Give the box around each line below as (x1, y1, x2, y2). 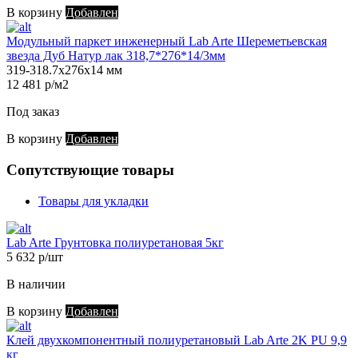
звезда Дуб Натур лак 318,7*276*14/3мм (6, 49, 225, 63)
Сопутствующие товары (6, 161, 174, 178)
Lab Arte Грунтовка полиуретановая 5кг (6, 235, 224, 249)
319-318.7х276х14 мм (6, 63, 122, 78)
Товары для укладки (38, 193, 149, 208)
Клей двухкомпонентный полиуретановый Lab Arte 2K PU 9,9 (6, 332, 347, 347)
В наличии (6, 276, 66, 291)
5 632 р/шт (6, 249, 63, 264)
